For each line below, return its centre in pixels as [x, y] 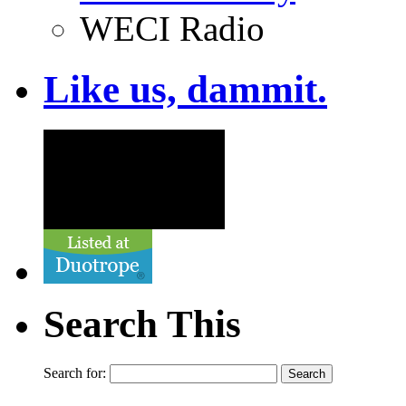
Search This [142, 324]
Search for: [75, 372]
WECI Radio [172, 29]
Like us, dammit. [185, 90]
